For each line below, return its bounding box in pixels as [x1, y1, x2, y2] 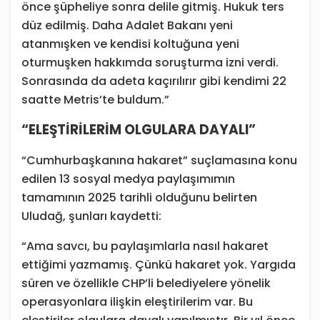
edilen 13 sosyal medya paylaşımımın [21, 171, 235, 188]
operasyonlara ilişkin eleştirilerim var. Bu [21, 294, 253, 311]
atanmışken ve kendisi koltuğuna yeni [21, 36, 239, 53]
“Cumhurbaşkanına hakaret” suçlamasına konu [21, 152, 297, 169]
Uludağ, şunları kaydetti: [21, 208, 161, 225]
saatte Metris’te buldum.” [21, 91, 169, 109]
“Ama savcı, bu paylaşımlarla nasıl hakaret [21, 238, 269, 255]
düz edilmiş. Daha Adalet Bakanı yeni [21, 17, 233, 34]
